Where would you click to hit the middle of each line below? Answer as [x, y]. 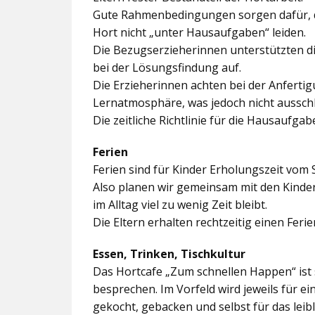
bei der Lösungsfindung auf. [167, 67]
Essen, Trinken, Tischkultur [169, 254]
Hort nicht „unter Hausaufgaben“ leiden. [199, 32]
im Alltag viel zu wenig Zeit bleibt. [180, 205]
